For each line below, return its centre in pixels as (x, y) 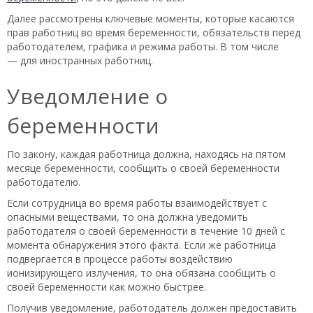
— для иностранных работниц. (80, 60)
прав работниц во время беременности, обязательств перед (154, 32)
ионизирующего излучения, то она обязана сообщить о (141, 272)
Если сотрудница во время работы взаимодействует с (137, 203)
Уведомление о (87, 96)
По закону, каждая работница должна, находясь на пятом (146, 154)
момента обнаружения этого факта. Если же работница (141, 245)
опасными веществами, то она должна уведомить (128, 217)
